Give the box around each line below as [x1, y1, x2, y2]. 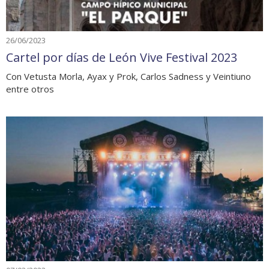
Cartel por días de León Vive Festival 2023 [6, 49, 237, 65]
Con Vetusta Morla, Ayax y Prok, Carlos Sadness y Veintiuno [6, 70, 251, 82]
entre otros [6, 82, 54, 95]
